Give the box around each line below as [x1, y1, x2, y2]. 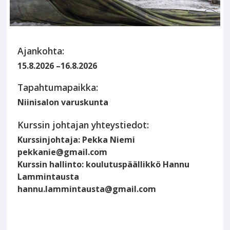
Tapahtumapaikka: [17, 81, 99, 94]
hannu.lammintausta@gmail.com [17, 183, 157, 195]
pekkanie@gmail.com [17, 146, 108, 158]
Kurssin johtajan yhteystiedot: [17, 119, 149, 131]
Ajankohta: [17, 45, 65, 57]
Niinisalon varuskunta [17, 97, 109, 108]
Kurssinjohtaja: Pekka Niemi [17, 134, 136, 146]
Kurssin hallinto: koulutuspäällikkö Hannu [17, 159, 190, 170]
